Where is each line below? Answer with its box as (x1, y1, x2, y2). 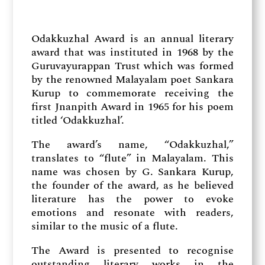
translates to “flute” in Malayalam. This (31, 150, 234, 166)
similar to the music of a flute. (31, 218, 179, 234)
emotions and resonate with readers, (31, 205, 234, 221)
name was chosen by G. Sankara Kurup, (31, 164, 234, 180)
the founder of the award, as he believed (31, 177, 234, 193)
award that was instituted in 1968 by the (31, 44, 234, 60)
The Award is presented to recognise (31, 243, 234, 258)
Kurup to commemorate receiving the (31, 85, 234, 101)
